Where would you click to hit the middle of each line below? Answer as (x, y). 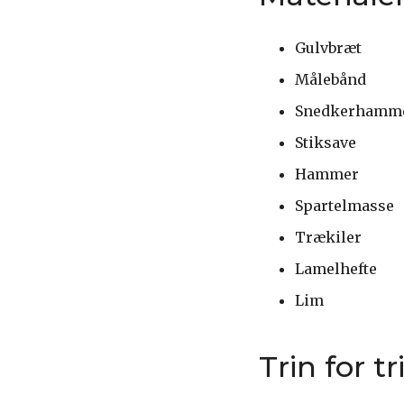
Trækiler (328, 237)
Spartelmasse (344, 205)
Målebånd (331, 79)
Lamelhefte (336, 268)
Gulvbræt (328, 47)
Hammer (327, 174)
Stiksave (326, 142)
